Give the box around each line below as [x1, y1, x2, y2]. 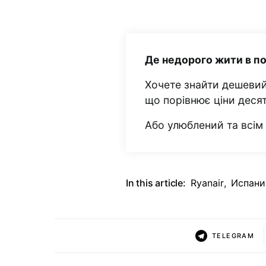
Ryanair [190, 177, 224, 189]
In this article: [126, 177, 186, 189]
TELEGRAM [212, 231, 255, 240]
